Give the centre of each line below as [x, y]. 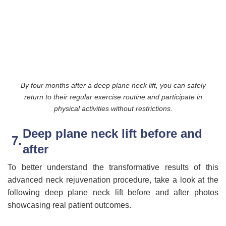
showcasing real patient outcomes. [69, 205]
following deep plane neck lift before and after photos [113, 192]
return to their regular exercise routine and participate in [113, 97]
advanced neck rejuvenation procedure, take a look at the [113, 180]
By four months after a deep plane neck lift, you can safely [113, 85]
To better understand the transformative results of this [113, 167]
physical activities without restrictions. [113, 108]
